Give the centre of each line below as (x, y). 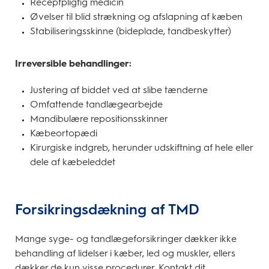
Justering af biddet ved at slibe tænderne (119, 90)
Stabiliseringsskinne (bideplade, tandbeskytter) (131, 31)
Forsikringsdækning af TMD (107, 210)
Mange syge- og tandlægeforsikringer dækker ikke (126, 239)
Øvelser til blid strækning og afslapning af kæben (136, 17)
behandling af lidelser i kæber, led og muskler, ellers (125, 253)
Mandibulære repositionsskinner (99, 119)
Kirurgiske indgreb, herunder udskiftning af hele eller (141, 148)
